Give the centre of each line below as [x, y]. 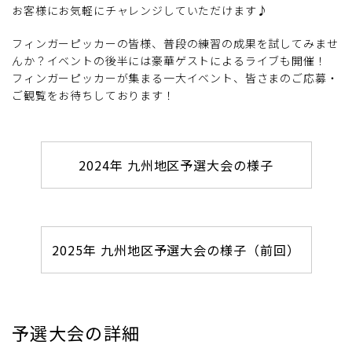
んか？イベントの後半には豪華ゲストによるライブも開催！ [169, 60]
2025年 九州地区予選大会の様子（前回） [176, 249]
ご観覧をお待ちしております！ [93, 95]
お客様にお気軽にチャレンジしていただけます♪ [140, 10]
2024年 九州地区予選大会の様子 [176, 165]
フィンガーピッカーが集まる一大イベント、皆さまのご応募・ [175, 77]
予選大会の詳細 [76, 332]
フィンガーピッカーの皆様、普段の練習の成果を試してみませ [175, 43]
